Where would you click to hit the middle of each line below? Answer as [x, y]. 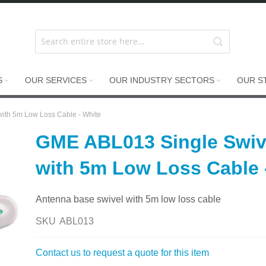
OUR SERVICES [56, 80]
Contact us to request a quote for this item [123, 253]
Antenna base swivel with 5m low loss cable [129, 199]
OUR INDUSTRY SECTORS [162, 80]
